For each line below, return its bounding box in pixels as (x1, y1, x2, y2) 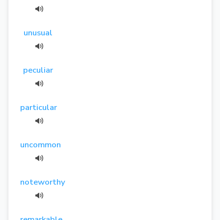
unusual (24, 27, 53, 38)
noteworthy (20, 176, 65, 188)
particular (20, 101, 57, 113)
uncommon (20, 138, 61, 150)
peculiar (23, 64, 54, 76)
